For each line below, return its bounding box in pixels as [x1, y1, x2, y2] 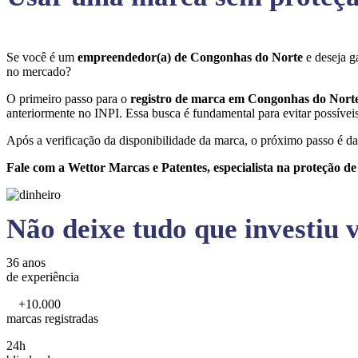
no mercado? [6, 65, 74, 78]
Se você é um [6, 50, 78, 64]
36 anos [6, 256, 46, 269]
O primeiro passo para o [6, 92, 130, 105]
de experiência [6, 270, 79, 284]
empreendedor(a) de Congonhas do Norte [78, 50, 306, 64]
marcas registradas [6, 312, 98, 325]
